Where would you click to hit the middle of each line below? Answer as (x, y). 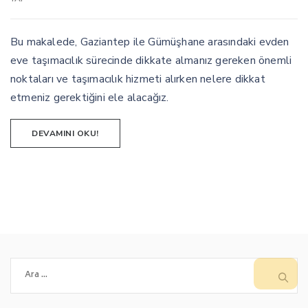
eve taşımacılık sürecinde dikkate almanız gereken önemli (151, 60)
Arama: (27, 265)
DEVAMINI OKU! (65, 134)
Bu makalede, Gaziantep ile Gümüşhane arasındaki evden (150, 42)
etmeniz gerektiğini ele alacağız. (90, 97)
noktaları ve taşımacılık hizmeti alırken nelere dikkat (138, 79)
